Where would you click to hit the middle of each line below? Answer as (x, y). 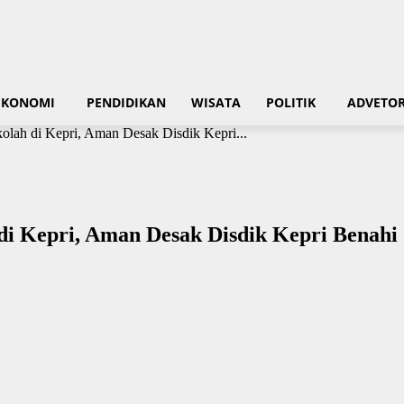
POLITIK (291, 102)
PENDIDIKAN (126, 102)
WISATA (216, 102)
